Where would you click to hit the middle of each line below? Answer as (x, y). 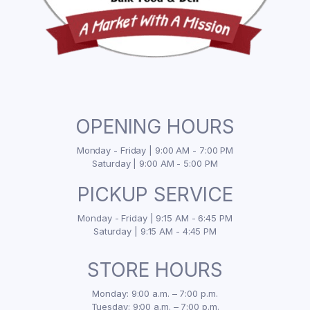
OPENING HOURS (155, 127)
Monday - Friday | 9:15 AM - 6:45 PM (155, 218)
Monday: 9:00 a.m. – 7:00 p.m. (155, 293)
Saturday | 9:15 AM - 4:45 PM (155, 231)
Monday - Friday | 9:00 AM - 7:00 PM (155, 150)
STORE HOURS (155, 270)
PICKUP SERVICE (155, 194)
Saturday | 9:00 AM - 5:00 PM (155, 163)
